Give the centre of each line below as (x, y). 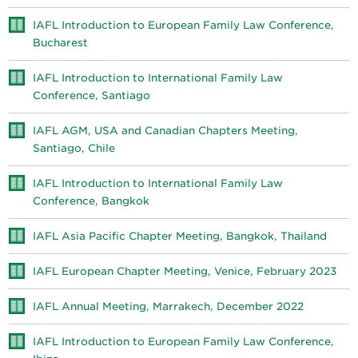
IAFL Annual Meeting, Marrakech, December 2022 (169, 307)
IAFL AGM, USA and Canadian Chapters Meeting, (166, 131)
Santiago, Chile (74, 149)
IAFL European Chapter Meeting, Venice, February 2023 (185, 272)
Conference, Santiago (92, 96)
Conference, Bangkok (91, 201)
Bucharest (61, 43)
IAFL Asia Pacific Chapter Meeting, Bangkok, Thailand (180, 237)
